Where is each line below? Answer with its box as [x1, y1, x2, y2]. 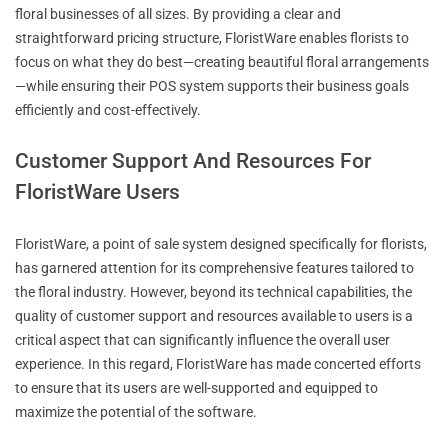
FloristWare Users [15, 179, 180, 204]
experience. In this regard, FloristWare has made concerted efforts [15, 355, 421, 372]
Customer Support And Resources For [15, 148, 371, 173]
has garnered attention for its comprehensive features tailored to [15, 259, 414, 276]
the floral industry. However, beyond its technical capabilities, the [15, 283, 412, 300]
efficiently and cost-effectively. [15, 101, 201, 118]
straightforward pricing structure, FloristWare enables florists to [15, 29, 409, 46]
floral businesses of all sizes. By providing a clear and [15, 5, 341, 22]
